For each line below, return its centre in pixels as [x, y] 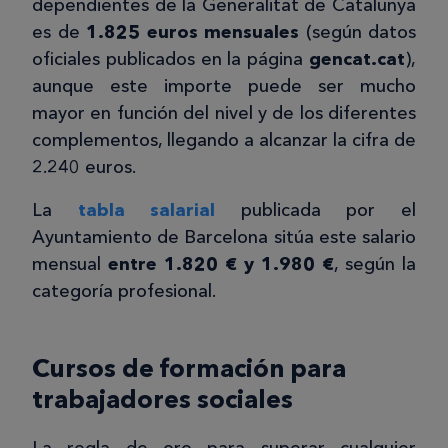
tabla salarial [134, 210]
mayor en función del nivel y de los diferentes [224, 113]
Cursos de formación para [189, 368]
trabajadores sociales [162, 399]
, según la [375, 264]
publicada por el [316, 210]
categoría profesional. [124, 291]
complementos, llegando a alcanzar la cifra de [224, 140]
